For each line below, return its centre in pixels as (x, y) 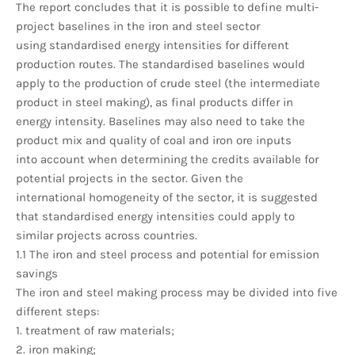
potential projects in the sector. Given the (130, 178)
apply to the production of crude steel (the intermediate (168, 83)
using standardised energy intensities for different (153, 45)
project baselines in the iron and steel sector (138, 26)
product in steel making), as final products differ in (155, 102)
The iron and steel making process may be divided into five (177, 292)
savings (37, 273)
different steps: (57, 311)
